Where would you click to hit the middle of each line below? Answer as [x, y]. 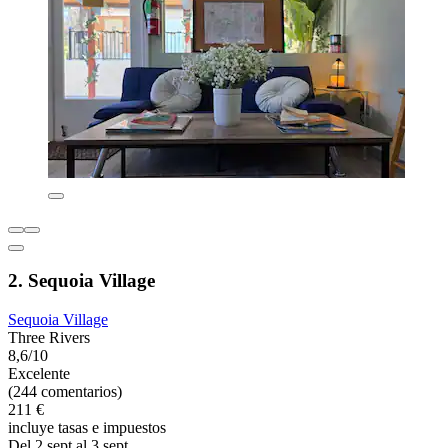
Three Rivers [49, 338]
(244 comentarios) [65, 392]
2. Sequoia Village [81, 281]
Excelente [39, 374]
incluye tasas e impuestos [87, 428]
